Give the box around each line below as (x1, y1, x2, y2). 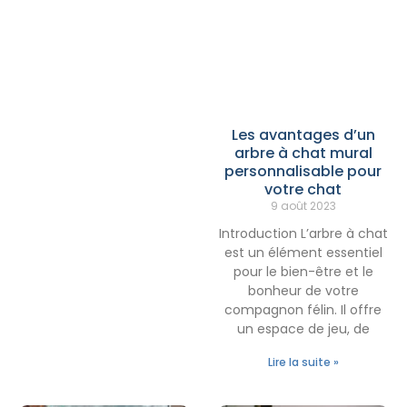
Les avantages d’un (231, 124, 375, 145)
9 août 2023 (270, 197, 336, 213)
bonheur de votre (247, 281, 359, 300)
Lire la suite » (267, 353, 339, 370)
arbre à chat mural (233, 142, 372, 164)
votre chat (264, 178, 342, 200)
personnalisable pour (224, 160, 382, 182)
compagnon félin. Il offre (224, 300, 382, 319)
